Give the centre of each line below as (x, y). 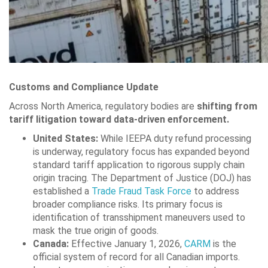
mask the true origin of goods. (96, 230)
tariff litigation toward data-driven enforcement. (119, 119)
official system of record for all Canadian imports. (136, 257)
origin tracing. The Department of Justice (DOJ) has (142, 178)
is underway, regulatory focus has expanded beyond (141, 151)
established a (62, 191)
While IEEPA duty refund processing (175, 138)
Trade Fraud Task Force (141, 191)
